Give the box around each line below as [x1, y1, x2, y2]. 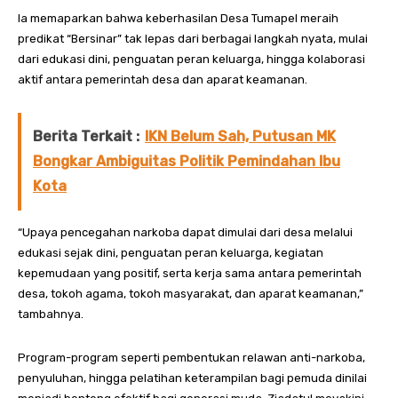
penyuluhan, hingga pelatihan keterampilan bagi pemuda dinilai [18, 371, 367, 386]
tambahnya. [18, 307, 84, 322]
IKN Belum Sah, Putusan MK [145, 128, 336, 146]
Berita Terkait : [33, 128, 139, 146]
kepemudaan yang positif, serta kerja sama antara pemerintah [18, 267, 362, 281]
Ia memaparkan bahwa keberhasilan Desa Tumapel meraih [18, 12, 338, 26]
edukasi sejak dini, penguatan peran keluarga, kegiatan [18, 246, 323, 260]
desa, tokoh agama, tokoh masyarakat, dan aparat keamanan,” [18, 287, 363, 301]
